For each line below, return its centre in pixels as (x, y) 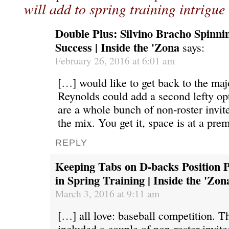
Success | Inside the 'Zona (117, 47)
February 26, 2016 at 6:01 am (115, 60)
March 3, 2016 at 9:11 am (107, 193)
